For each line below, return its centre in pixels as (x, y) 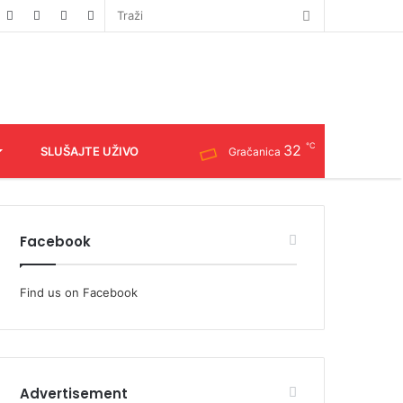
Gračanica (255, 151)
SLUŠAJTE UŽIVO (90, 151)
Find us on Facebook (79, 292)
